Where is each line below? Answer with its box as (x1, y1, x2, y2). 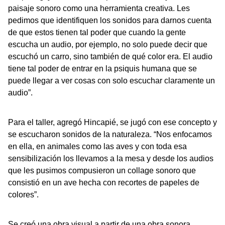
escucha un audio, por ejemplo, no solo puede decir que (8, 40, 207, 49)
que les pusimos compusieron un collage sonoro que (8, 166, 196, 175)
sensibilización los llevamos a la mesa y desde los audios (8, 154, 213, 163)
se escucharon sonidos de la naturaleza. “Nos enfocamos (8, 130, 212, 139)
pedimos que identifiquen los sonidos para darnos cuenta (8, 16, 211, 25)
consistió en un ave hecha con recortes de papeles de (8, 178, 199, 187)
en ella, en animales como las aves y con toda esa (8, 142, 187, 151)
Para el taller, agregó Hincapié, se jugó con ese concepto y (8, 118, 217, 127)
